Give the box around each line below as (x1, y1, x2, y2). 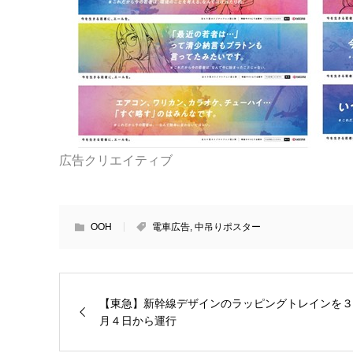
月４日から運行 (98, 314, 176, 327)
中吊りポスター (194, 221, 261, 232)
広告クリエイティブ (58, 154, 173, 167)
